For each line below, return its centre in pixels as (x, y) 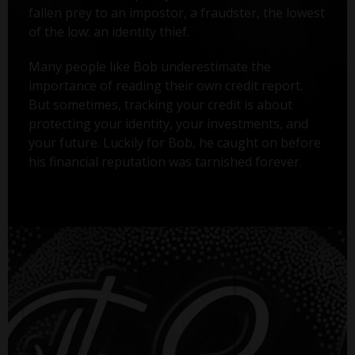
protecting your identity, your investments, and (168, 123)
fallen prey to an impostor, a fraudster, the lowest (176, 12)
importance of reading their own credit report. (165, 85)
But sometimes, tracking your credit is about (160, 104)
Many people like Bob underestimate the (149, 66)
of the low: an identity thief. (109, 31)
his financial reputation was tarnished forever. (165, 161)
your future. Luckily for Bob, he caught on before (174, 142)
